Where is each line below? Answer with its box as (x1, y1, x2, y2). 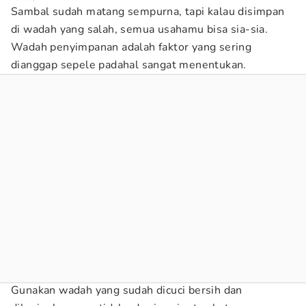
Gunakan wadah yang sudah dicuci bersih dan (11, 283, 242, 298)
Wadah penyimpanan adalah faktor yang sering (11, 40, 252, 55)
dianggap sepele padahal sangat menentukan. (11, 57, 247, 72)
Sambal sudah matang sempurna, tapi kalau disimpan (11, 4, 285, 19)
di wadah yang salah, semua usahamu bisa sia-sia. (11, 22, 268, 37)
